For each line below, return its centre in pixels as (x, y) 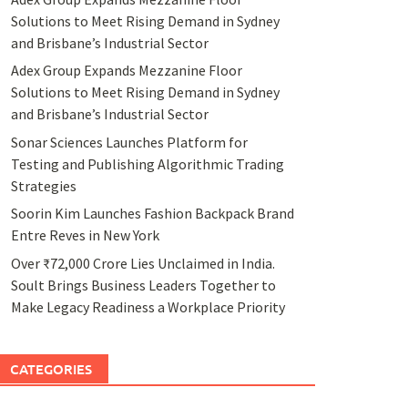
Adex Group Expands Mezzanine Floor (126, 71)
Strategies (43, 185)
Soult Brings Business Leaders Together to (143, 285)
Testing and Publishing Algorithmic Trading (147, 163)
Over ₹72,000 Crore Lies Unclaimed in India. (143, 263)
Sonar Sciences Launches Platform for (129, 142)
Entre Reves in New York (85, 235)
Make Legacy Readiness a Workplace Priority (148, 306)
